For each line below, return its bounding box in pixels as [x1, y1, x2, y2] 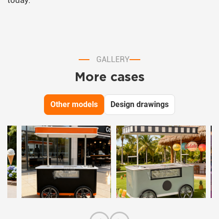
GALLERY [96, 55, 130, 65]
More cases [74, 69, 145, 84]
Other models [50, 100, 98, 109]
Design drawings [110, 100, 169, 109]
